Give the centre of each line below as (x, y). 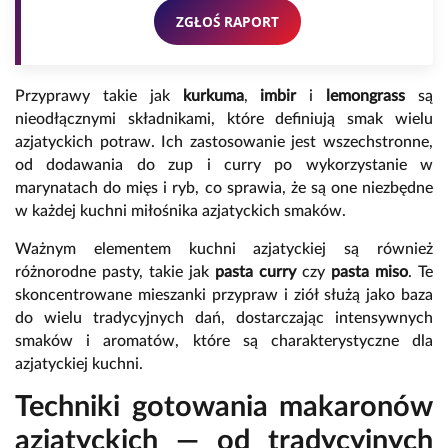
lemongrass (366, 96)
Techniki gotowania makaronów (224, 408)
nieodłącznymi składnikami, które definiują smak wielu (224, 119)
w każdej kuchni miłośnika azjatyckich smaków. (180, 211)
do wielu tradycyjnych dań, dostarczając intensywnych (224, 318)
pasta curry (255, 272)
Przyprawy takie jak (99, 96)
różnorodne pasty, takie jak (115, 272)
